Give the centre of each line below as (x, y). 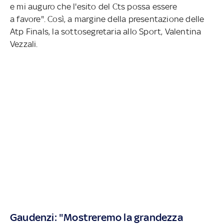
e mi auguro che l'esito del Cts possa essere (93, 7)
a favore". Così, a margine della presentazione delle (107, 19)
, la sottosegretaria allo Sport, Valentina (125, 32)
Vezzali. (25, 44)
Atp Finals (29, 32)
